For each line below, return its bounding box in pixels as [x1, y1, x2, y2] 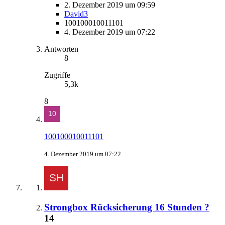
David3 [64, 10, 88, 18]
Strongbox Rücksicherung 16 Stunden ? [44, 201, 209, 212]
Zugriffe [44, 71, 70, 79]
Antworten [44, 45, 78, 53]
